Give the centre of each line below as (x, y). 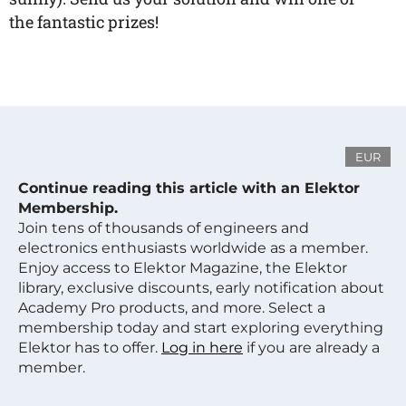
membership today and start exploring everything (201, 328)
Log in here (202, 348)
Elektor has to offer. (90, 348)
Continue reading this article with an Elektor (189, 188)
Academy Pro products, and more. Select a (172, 308)
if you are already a (311, 348)
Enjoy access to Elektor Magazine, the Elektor (183, 268)
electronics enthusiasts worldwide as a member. (193, 248)
